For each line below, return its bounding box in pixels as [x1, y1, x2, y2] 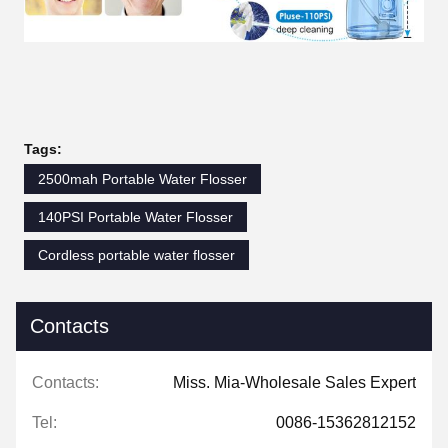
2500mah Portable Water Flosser [38, 171, 247, 188]
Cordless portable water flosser [38, 247, 235, 264]
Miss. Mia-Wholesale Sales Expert [173, 374, 416, 392]
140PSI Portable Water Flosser [38, 209, 233, 226]
